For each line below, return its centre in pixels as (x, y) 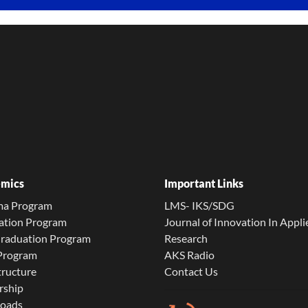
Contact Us (191, 271)
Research (186, 238)
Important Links (204, 183)
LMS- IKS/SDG (199, 205)
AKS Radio (189, 255)
